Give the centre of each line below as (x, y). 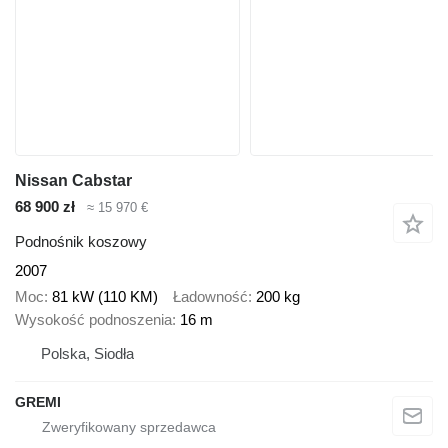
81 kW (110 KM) (105, 297)
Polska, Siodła (87, 354)
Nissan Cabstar (73, 181)
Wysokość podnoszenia (93, 320)
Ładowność (210, 297)
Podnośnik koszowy (81, 241)
